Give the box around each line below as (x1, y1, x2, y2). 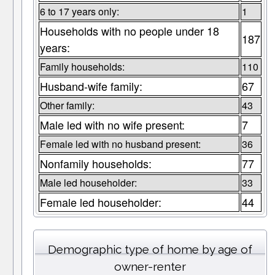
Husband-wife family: (39, 78, 142, 95)
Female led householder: (39, 194, 161, 211)
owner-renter (114, 260, 186, 274)
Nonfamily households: (39, 155, 152, 172)
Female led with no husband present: (39, 137, 201, 152)
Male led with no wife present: (39, 117, 185, 133)
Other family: (39, 98, 95, 113)
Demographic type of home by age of (47, 242, 252, 257)
